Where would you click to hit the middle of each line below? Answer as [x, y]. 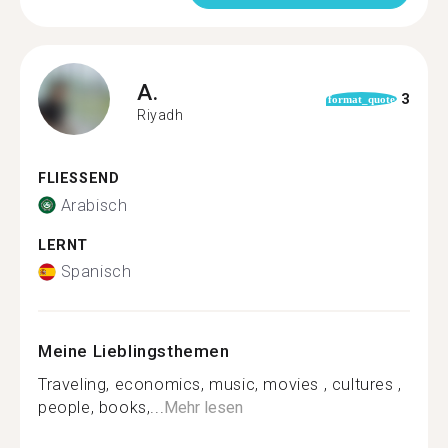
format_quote [361, 99]
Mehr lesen [204, 407]
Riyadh [160, 114]
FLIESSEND [73, 178]
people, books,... [101, 407]
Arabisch [94, 205]
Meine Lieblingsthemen [134, 351]
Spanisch [96, 271]
